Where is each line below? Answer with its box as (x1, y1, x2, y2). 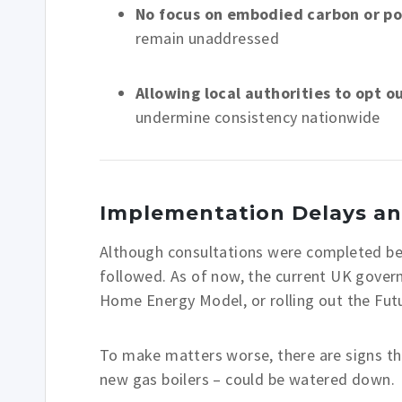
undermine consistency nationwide (135, 107, 380, 127)
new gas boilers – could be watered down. (100, 369, 395, 389)
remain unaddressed (135, 28, 280, 48)
